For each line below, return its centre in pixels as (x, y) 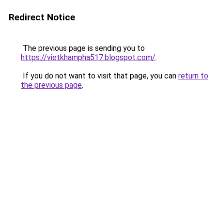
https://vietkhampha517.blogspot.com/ (88, 57)
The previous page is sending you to (83, 48)
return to (193, 76)
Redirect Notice (42, 17)
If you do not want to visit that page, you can (100, 76)
